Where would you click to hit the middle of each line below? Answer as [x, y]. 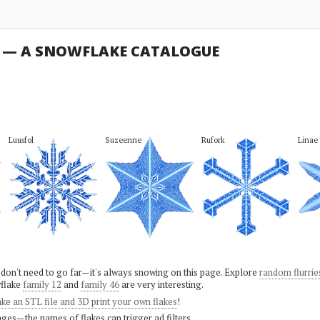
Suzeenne [123, 140]
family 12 [42, 284]
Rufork [213, 140]
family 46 [100, 284]
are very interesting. [161, 284]
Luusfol [21, 140]
